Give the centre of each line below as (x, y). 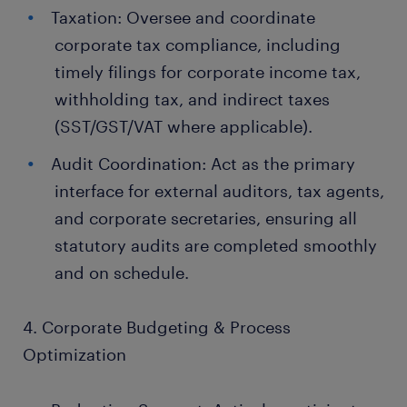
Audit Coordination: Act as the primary (203, 164)
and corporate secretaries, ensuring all (206, 218)
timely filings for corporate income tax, (208, 72)
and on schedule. (122, 273)
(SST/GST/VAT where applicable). (184, 126)
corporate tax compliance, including (198, 45)
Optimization (74, 354)
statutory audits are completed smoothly (216, 245)
